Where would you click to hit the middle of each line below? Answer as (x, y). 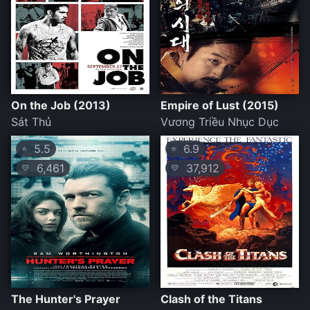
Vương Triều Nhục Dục (220, 122)
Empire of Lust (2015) (220, 106)
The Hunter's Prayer (66, 299)
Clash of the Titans (211, 299)
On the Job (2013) (61, 106)
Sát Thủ (31, 122)
